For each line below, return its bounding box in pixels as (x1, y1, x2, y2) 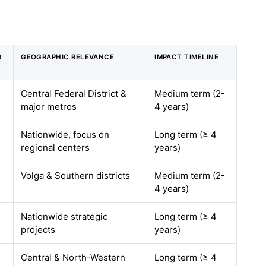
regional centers (21, 142, 90, 153)
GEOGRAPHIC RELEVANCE (21, 53, 115, 61)
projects (21, 224, 56, 235)
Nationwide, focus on (21, 129, 110, 140)
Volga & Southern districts (21, 170, 131, 181)
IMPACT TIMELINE (154, 53, 219, 61)
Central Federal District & (21, 88, 127, 99)
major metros (21, 101, 77, 112)
